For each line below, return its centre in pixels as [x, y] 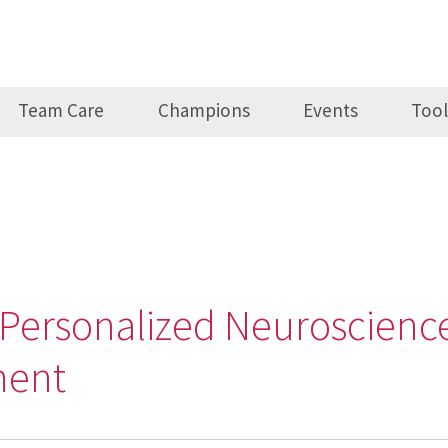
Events [330, 110]
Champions [203, 110]
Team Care [61, 110]
